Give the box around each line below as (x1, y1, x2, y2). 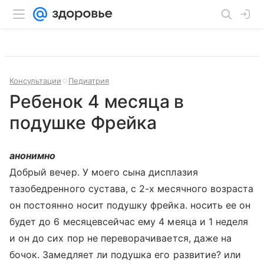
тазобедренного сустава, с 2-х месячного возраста (9, 183, 254, 194)
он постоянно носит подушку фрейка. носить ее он (9, 199, 251, 211)
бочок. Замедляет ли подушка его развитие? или (9, 249, 242, 260)
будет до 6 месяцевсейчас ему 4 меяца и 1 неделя (9, 216, 249, 227)
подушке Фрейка (9, 112, 157, 133)
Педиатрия (68, 76, 109, 85)
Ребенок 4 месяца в (9, 91, 184, 112)
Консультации (9, 76, 61, 85)
